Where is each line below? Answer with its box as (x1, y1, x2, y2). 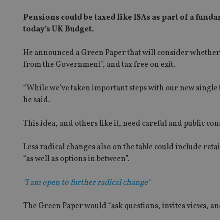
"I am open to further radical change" (23, 177, 150, 188)
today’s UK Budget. (23, 24, 94, 35)
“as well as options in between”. (23, 153, 129, 165)
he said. (23, 94, 50, 106)
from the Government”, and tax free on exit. (23, 59, 175, 70)
